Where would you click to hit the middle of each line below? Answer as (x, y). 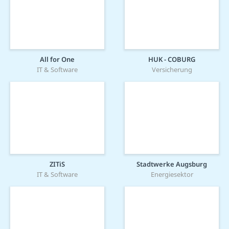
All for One (57, 60)
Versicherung (172, 70)
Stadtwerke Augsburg (172, 164)
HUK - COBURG (172, 60)
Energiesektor (172, 175)
